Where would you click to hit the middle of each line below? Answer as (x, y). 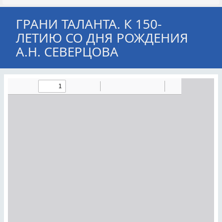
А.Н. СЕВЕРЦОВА (67, 52)
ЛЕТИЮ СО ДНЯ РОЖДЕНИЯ (102, 38)
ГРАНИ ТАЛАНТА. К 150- (89, 24)
